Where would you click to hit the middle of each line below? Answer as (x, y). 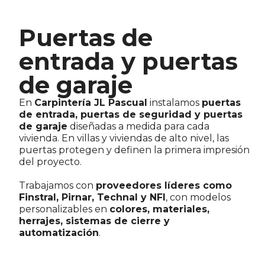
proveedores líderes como (164, 185)
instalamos (175, 103)
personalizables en (64, 209)
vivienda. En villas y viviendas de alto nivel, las (124, 138)
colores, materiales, (160, 209)
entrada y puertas (129, 61)
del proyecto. (51, 162)
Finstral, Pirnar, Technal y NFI (93, 197)
